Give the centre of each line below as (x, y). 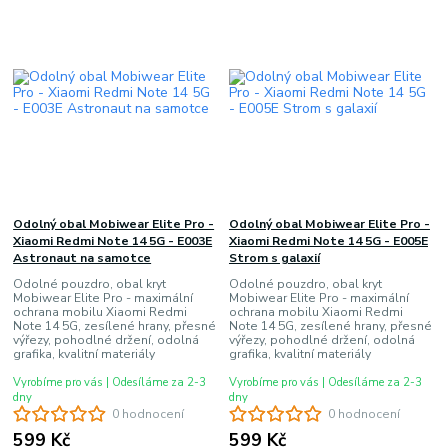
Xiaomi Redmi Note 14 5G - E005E (328, 240)
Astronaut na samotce (82, 257)
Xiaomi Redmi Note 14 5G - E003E (113, 240)
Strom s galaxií (274, 257)
